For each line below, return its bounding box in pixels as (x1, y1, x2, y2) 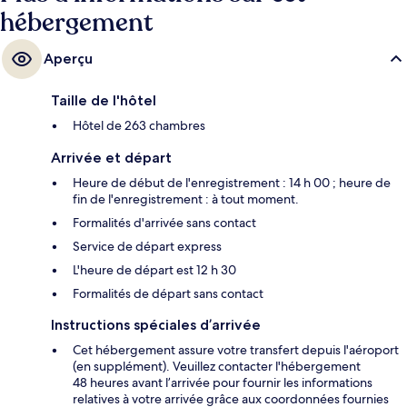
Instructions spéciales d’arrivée (51, 315, 261, 333)
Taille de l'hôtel (51, 91, 156, 109)
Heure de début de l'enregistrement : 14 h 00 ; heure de (73, 174, 391, 191)
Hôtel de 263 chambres (73, 116, 205, 134)
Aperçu (44, 49, 93, 67)
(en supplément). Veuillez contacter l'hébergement (73, 357, 361, 374)
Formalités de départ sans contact (73, 284, 263, 302)
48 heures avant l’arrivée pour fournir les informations (73, 373, 372, 391)
